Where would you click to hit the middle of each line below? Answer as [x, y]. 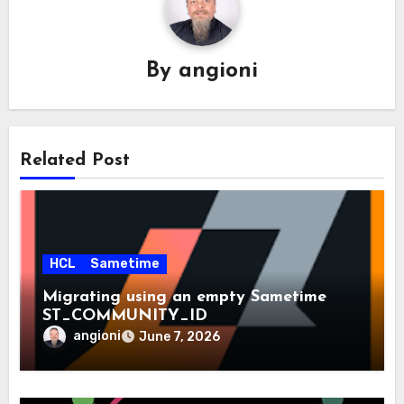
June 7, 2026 [180, 336]
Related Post [75, 160]
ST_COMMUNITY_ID [125, 316]
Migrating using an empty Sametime [185, 297]
